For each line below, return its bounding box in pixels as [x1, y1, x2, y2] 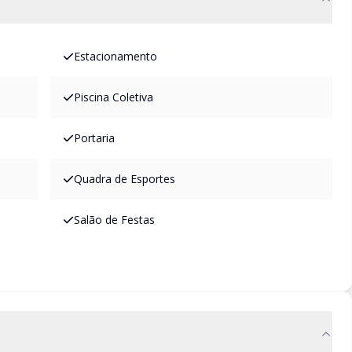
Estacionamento [74, 49, 157, 64]
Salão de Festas [74, 212, 155, 227]
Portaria [74, 130, 115, 145]
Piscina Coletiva [74, 90, 153, 104]
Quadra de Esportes [74, 171, 175, 186]
